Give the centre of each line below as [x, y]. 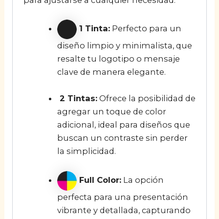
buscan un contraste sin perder [122, 138]
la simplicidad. [86, 151]
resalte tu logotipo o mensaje [118, 58]
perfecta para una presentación [122, 197]
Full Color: [99, 180]
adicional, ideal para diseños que [123, 124]
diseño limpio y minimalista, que [124, 45]
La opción [142, 180]
